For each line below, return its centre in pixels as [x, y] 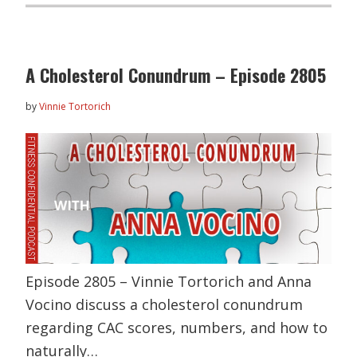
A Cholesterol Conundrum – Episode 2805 [176, 75]
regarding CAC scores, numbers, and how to [177, 327]
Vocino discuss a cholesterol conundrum [165, 304]
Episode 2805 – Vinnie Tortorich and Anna [169, 281]
